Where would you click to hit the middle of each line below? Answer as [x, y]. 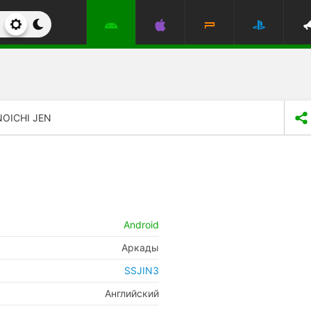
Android [141, 225]
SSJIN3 [142, 270]
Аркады [140, 247]
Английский [132, 293]
